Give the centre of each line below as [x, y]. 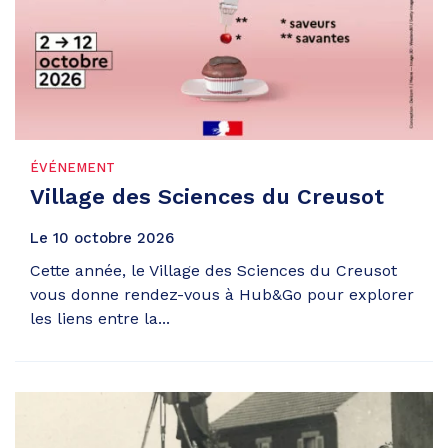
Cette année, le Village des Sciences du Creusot [213, 270]
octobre [103, 237]
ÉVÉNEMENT [72, 167]
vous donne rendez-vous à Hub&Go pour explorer [222, 294]
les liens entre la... [100, 318]
